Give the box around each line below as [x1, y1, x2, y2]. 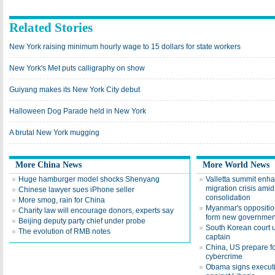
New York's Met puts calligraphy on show [9, 64, 145, 72]
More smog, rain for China [18, 196, 105, 204]
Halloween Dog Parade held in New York [9, 107, 146, 115]
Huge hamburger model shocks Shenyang [18, 175, 160, 184]
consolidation [206, 193, 250, 202]
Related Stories [9, 20, 93, 35]
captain [206, 233, 230, 241]
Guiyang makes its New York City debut [9, 85, 140, 94]
